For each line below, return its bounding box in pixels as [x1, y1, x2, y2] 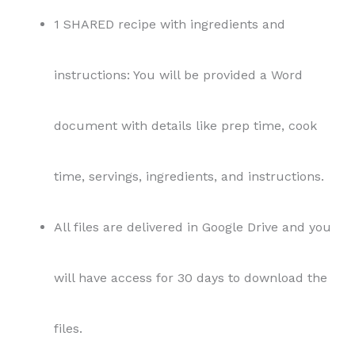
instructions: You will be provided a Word [54, 67, 303, 82]
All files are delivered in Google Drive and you [54, 219, 331, 235]
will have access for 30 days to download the [54, 269, 327, 285]
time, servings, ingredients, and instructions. [54, 168, 324, 184]
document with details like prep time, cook [54, 117, 317, 133]
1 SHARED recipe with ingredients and [54, 16, 285, 32]
